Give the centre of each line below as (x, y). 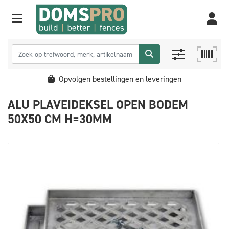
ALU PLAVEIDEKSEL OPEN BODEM (98, 105)
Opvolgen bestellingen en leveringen (119, 79)
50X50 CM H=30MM (60, 119)
